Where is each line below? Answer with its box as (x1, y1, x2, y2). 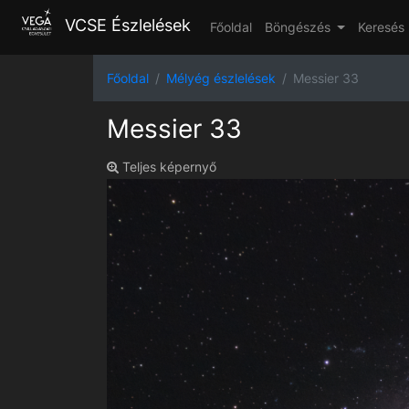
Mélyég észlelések (166, 69, 276, 86)
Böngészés (264, 19, 334, 36)
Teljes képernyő (119, 158, 216, 174)
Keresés (357, 19, 404, 36)
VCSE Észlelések (59, 16, 191, 36)
